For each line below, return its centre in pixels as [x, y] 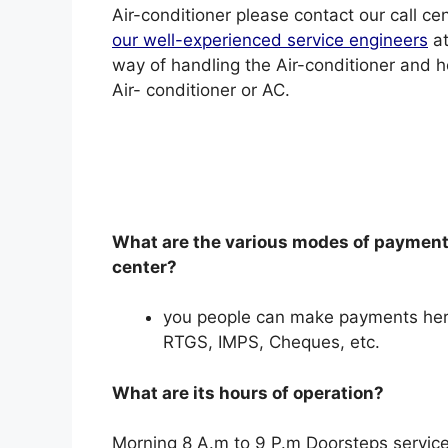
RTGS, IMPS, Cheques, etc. [274, 342]
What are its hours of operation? [250, 392]
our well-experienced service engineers [270, 40]
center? [168, 266]
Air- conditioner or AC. [201, 90]
